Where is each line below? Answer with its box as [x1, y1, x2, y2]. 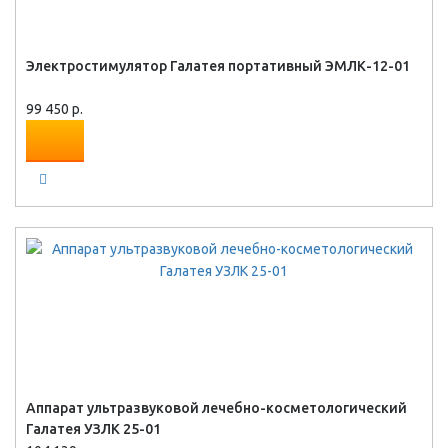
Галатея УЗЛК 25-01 [26, 421, 161, 438]
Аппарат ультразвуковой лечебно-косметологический [26, 400, 407, 417]
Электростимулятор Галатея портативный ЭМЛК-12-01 [26, 58, 410, 75]
